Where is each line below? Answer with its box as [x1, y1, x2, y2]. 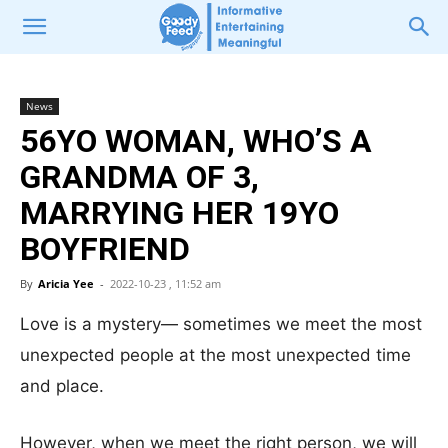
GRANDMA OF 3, [20, 158, 259, 196]
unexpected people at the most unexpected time [20, 345, 411, 365]
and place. [20, 376, 104, 396]
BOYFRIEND [20, 230, 190, 268]
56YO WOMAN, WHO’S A [20, 122, 372, 160]
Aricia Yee [38, 276, 94, 291]
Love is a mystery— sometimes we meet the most [20, 314, 422, 334]
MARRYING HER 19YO [20, 194, 339, 232]
